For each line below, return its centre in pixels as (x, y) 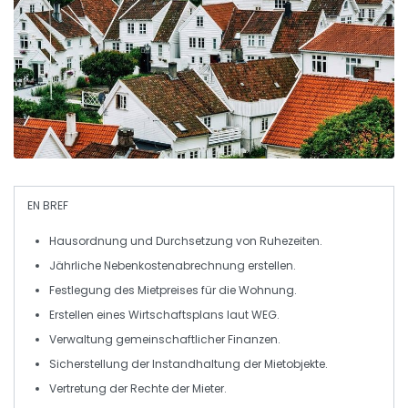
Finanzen (253, 340)
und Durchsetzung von (194, 241)
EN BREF (48, 206)
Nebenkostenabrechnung (174, 266)
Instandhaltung (196, 364)
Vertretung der (90, 389)
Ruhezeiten (290, 241)
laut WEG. (252, 315)
